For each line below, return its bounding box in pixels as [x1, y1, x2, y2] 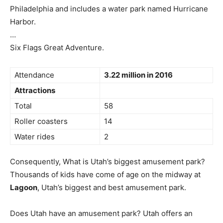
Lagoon [10, 183, 37, 192]
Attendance [14, 70, 54, 80]
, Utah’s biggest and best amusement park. [37, 183, 186, 192]
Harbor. [10, 17, 36, 26]
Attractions [14, 86, 55, 95]
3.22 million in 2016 [104, 70, 173, 80]
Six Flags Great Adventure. [10, 43, 104, 52]
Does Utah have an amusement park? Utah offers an [10, 209, 193, 218]
